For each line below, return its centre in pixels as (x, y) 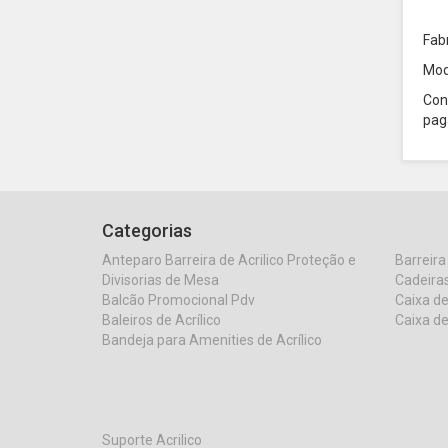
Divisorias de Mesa (160, 279)
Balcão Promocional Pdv (178, 299)
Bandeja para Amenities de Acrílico (212, 339)
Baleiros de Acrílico (161, 319)
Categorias (147, 230)
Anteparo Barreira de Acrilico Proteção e (229, 259)
